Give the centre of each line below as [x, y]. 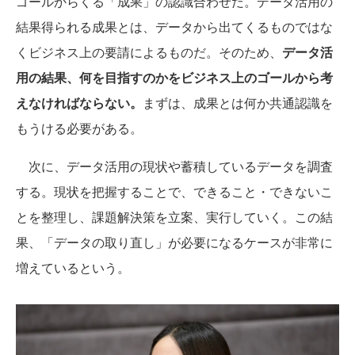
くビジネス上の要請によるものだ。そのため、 [149, 52]
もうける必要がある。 [79, 128]
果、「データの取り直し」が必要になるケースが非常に [174, 242]
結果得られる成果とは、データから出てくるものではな [174, 26]
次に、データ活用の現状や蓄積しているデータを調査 [174, 166]
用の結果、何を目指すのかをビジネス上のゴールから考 [174, 77]
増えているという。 [73, 267]
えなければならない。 [79, 102]
